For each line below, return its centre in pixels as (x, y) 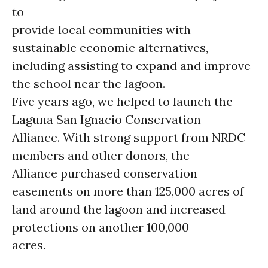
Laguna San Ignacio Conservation (106, 119)
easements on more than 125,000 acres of (128, 191)
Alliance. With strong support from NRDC (129, 137)
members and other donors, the (101, 155)
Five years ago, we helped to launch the (122, 101)
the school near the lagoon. (89, 83)
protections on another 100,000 (100, 227)
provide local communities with (101, 30)
